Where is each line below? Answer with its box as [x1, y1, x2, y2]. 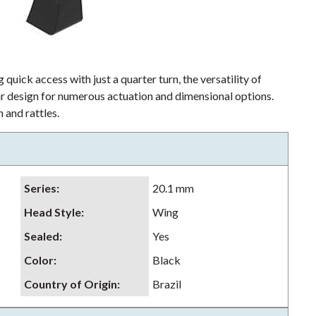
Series [24, 181, 56, 195]
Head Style [24, 205, 81, 219]
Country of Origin [24, 277, 117, 291]
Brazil [152, 277, 181, 291]
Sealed [24, 229, 59, 243]
